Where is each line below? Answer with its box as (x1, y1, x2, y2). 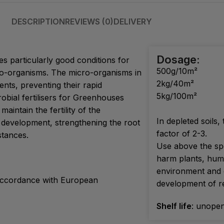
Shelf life (156, 200, 192, 211)
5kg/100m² (156, 90, 197, 101)
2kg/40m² (156, 78, 194, 88)
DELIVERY (113, 16, 152, 26)
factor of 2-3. (156, 128, 207, 138)
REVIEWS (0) (64, 16, 113, 26)
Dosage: (156, 52, 200, 66)
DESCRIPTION (11, 16, 65, 26)
